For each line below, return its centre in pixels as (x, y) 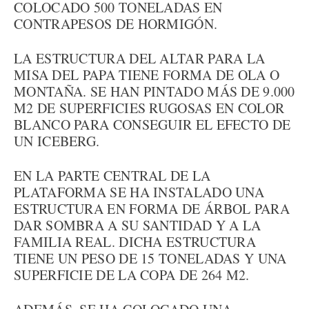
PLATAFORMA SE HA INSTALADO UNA (139, 192)
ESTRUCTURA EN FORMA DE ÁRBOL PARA (152, 209)
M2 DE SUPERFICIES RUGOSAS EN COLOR (149, 108)
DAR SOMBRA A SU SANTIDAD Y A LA (138, 225)
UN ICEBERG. (57, 141)
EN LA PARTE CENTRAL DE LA (112, 176)
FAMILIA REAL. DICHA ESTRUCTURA (135, 242)
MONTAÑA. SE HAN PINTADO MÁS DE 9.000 (154, 91)
